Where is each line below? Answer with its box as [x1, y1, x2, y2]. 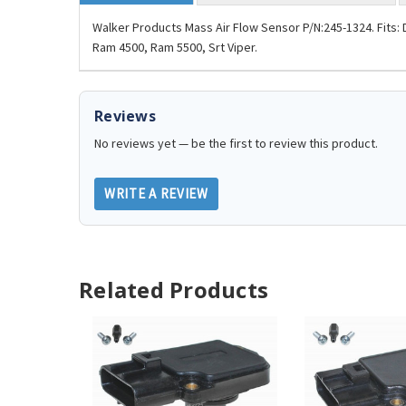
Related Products [79, 275, 268, 305]
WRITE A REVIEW [104, 185, 208, 203]
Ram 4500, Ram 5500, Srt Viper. [92, 38, 257, 55]
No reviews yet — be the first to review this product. [94, 135, 378, 152]
